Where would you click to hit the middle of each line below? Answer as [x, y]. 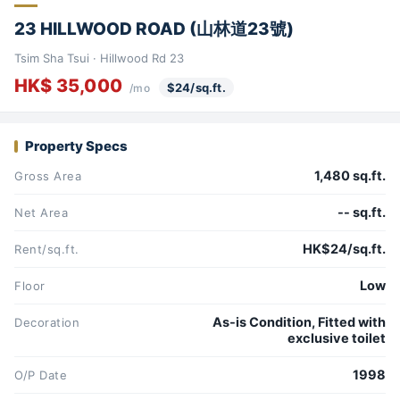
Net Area [42, 213]
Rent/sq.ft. [47, 250]
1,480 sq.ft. [350, 176]
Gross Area [48, 176]
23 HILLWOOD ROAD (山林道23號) [154, 29]
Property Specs [76, 146]
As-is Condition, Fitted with [299, 323]
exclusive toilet [337, 339]
